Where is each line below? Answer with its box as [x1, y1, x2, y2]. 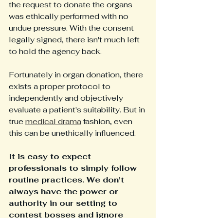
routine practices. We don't [9, 175, 127, 185]
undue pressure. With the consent [9, 23, 136, 34]
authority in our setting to [9, 198, 120, 209]
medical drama [25, 116, 81, 127]
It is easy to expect [9, 151, 93, 162]
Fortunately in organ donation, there [9, 70, 145, 80]
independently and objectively [9, 93, 125, 104]
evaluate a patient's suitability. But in [9, 105, 147, 115]
